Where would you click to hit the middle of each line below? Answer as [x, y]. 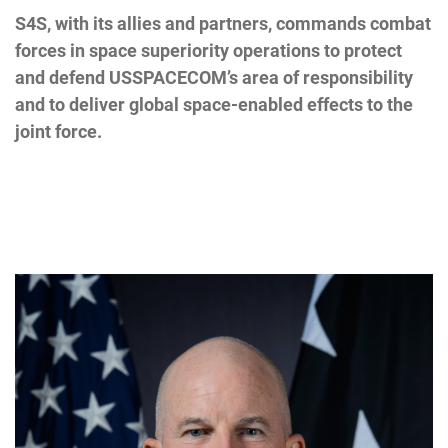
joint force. [58, 131]
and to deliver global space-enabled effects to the [214, 104]
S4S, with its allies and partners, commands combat [223, 23]
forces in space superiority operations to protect [208, 50]
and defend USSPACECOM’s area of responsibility [214, 77]
